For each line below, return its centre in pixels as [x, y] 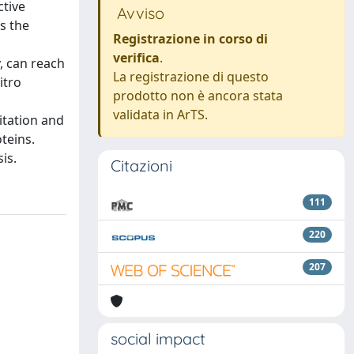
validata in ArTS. [160, 115]
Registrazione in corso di [190, 39]
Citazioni [141, 166]
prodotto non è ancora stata [198, 96]
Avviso [139, 13]
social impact [158, 339]
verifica [136, 58]
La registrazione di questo [191, 77]
